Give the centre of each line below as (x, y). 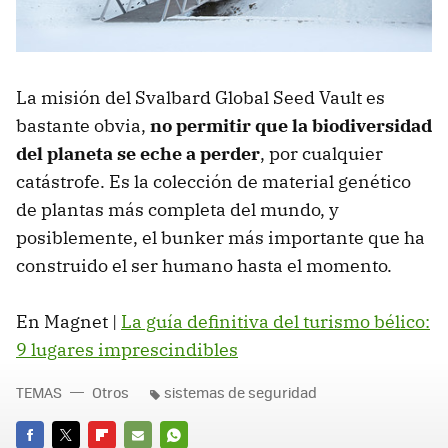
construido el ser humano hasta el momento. (204, 266)
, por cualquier (321, 154)
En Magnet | (68, 322)
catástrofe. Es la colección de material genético (213, 182)
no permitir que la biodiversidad (291, 126)
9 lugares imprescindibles (127, 350)
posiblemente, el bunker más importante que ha (220, 238)
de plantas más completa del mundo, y (177, 210)
